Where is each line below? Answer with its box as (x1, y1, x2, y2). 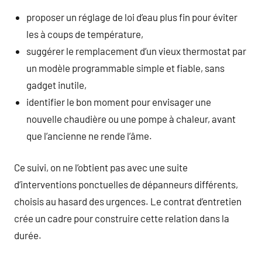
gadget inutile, (26, 78, 87, 91)
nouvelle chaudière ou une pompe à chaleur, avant (26, 112, 236, 125)
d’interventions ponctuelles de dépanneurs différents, (14, 178, 238, 190)
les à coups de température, (26, 27, 144, 40)
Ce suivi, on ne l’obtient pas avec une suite (14, 161, 188, 173)
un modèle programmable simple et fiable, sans (26, 61, 225, 74)
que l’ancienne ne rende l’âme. (26, 129, 153, 142)
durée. (14, 229, 42, 241)
